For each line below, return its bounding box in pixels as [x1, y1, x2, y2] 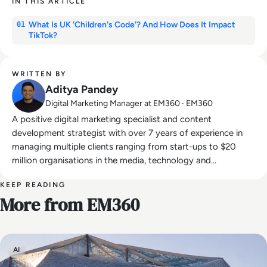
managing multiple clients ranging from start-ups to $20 [12, 141, 236, 152]
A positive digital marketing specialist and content [12, 113, 212, 125]
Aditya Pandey [45, 82, 118, 96]
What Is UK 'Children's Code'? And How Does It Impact [29, 19, 235, 30]
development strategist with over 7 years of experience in [12, 127, 243, 138]
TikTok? [29, 30, 57, 41]
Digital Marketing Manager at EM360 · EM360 [45, 98, 213, 108]
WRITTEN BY [12, 69, 67, 78]
